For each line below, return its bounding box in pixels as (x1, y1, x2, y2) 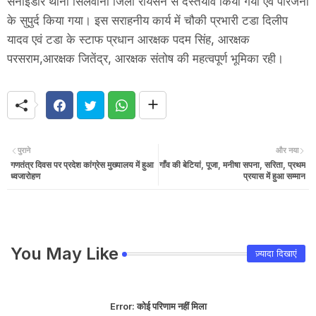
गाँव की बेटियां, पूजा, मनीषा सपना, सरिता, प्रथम (159, 159, 305, 170)
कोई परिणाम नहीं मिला (134, 300, 207, 312)
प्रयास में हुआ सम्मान (243, 170, 305, 181)
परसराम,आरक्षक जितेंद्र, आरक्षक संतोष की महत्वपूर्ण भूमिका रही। (7, 51, 284, 66)
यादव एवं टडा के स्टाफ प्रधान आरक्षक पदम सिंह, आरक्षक (7, 32, 250, 47)
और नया (276, 145, 298, 156)
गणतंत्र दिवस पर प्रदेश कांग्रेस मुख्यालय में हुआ (11, 159, 154, 170)
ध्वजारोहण (11, 170, 40, 181)
